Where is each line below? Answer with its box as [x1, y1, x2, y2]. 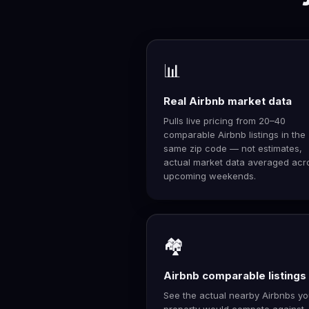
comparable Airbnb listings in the [163, 128, 306, 140]
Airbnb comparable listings [163, 268, 306, 282]
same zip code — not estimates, [163, 142, 302, 154]
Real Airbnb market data [163, 94, 292, 108]
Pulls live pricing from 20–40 [163, 114, 286, 126]
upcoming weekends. [163, 170, 256, 181]
